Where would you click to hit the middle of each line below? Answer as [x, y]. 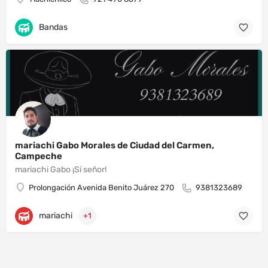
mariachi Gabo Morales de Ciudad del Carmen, [115, 146]
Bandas [53, 27]
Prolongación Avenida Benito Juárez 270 [101, 188]
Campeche [39, 156]
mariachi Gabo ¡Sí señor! [61, 170]
